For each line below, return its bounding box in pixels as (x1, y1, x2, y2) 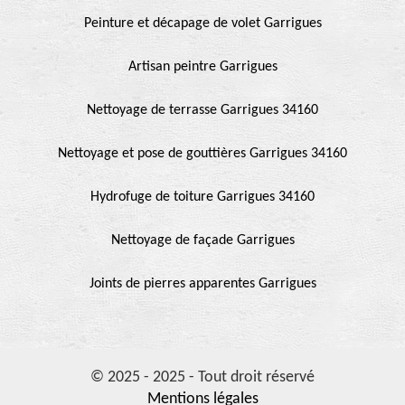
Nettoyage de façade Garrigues (110, 232, 295, 248)
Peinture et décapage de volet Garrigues (83, 15, 322, 31)
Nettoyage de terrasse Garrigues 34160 (87, 102, 318, 118)
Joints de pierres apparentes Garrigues (89, 276, 316, 291)
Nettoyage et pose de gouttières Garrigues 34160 (58, 146, 347, 161)
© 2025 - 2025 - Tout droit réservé (90, 368, 315, 386)
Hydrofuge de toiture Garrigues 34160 (90, 189, 315, 204)
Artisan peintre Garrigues (127, 59, 278, 74)
